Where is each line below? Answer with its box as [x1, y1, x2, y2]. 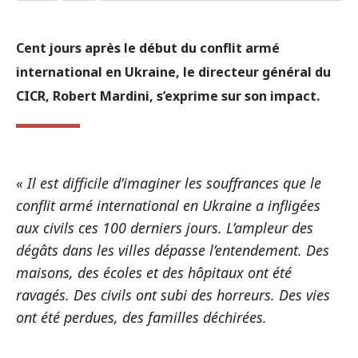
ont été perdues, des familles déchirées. [16, 308, 267, 327]
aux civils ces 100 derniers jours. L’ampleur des [16, 218, 313, 237]
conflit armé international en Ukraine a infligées [16, 196, 320, 215]
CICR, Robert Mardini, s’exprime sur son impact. [16, 87, 320, 105]
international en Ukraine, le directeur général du [16, 63, 331, 81]
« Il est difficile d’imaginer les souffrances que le [16, 173, 321, 193]
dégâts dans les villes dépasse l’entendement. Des [16, 241, 329, 260]
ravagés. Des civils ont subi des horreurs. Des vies [16, 285, 330, 304]
